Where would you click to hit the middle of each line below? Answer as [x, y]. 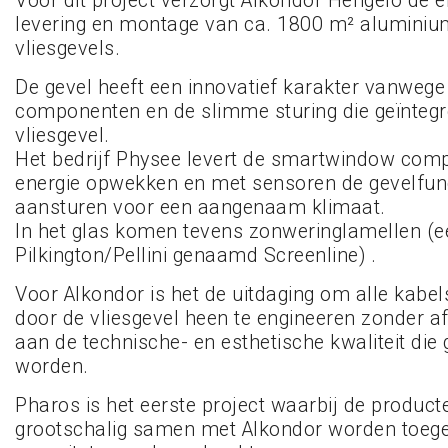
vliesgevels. [67, 48]
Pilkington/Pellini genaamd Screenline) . [195, 255]
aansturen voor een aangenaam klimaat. [200, 207]
